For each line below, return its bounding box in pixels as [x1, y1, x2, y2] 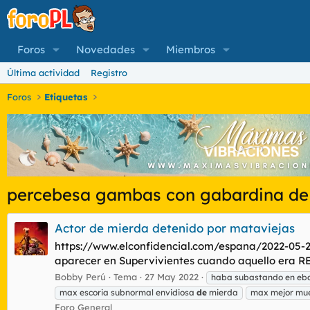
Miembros [165, 43, 215, 56]
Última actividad [7, 67, 80, 78]
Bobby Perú [55, 271, 106, 282]
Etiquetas [44, 91, 88, 102]
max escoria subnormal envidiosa [60, 286, 197, 298]
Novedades [75, 43, 135, 56]
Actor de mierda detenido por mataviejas [55, 221, 295, 236]
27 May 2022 [145, 271, 199, 282]
